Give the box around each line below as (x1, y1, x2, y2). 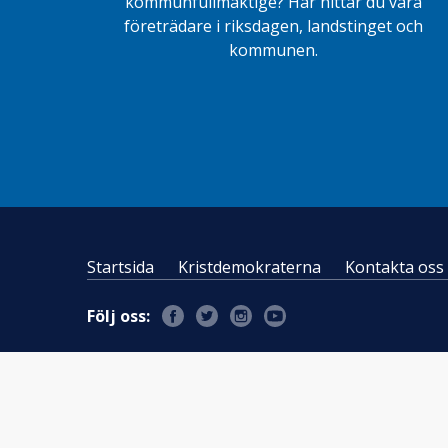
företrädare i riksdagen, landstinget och (124, 15, 424, 37)
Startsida (87, 256, 154, 278)
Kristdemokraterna (178, 256, 321, 278)
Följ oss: (87, 305, 150, 327)
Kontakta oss (345, 256, 444, 278)
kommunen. (229, 39, 319, 61)
